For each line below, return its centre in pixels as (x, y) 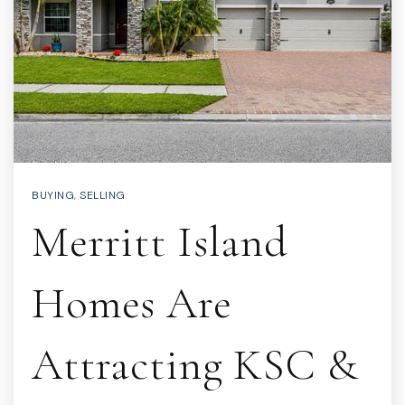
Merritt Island (160, 242)
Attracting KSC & (195, 365)
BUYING (53, 195)
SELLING (103, 195)
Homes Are (132, 303)
